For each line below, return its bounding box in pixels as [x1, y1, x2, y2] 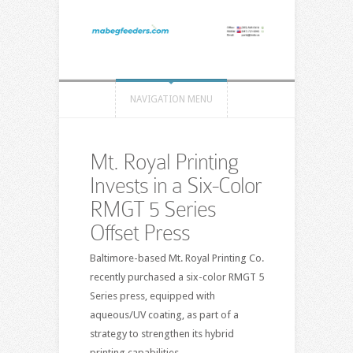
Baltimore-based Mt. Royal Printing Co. [89, 251, 264, 264]
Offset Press [89, 220, 190, 245]
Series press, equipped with [89, 289, 215, 302]
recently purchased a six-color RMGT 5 [89, 270, 264, 283]
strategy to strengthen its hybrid [89, 327, 234, 340]
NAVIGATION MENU [129, 93, 213, 105]
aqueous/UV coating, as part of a [89, 308, 239, 321]
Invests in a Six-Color [89, 173, 262, 198]
